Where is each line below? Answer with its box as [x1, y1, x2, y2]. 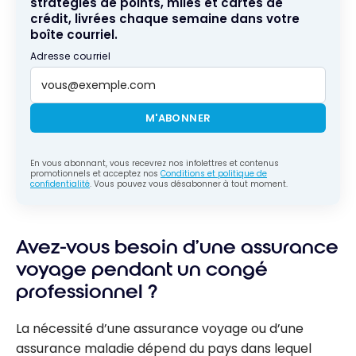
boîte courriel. [30, 26, 118, 44]
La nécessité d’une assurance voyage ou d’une [16, 319, 304, 338]
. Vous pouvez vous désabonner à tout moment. [90, 178, 288, 191]
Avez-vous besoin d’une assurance [16, 235, 339, 260]
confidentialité [30, 178, 90, 191]
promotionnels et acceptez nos [30, 168, 161, 180]
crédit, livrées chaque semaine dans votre [30, 10, 300, 28]
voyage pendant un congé [16, 257, 268, 282]
